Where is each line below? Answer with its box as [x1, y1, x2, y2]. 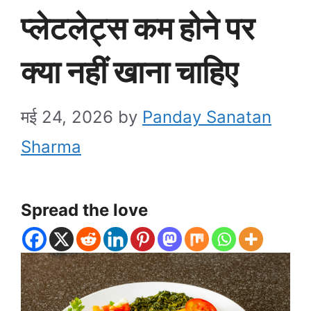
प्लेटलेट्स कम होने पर [21, 8, 255, 47]
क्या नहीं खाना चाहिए [21, 52, 237, 91]
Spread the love [21, 199, 148, 220]
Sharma [21, 136, 81, 157]
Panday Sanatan [142, 106, 271, 127]
